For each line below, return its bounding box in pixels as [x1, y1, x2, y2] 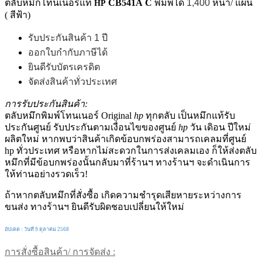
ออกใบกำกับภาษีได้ [28, 47, 108, 58]
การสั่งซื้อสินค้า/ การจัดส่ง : [5, 247, 115, 257]
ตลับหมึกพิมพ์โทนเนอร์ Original [5, 111, 134, 121]
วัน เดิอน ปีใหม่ [188, 122, 251, 133]
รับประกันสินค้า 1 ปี [28, 33, 108, 43]
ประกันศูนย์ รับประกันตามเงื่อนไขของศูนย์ [5, 122, 178, 133]
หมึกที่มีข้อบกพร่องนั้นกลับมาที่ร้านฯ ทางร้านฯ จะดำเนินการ [5, 157, 250, 168]
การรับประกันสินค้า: [5, 99, 88, 109]
